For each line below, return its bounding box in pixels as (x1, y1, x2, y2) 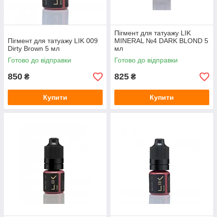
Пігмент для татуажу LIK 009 (8, 37, 98, 45)
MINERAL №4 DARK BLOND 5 (114, 37, 208, 45)
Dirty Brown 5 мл (8, 45, 60, 53)
